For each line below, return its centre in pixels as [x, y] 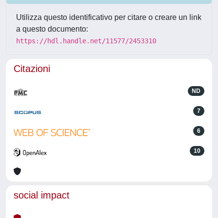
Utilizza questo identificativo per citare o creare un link [109, 17]
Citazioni [32, 69]
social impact [42, 195]
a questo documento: [52, 29]
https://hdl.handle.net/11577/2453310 [86, 41]
